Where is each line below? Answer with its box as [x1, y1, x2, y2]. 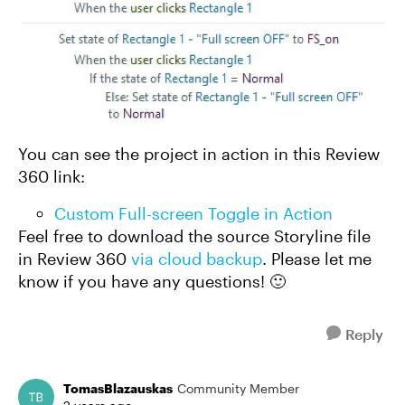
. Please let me [262, 248, 372, 268]
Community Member [177, 380, 299, 396]
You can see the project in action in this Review [18, 143, 380, 164]
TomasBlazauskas [63, 380, 173, 396]
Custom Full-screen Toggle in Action [54, 202, 333, 223]
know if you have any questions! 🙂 [18, 270, 286, 291]
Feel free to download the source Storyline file [18, 225, 371, 246]
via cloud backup [131, 248, 262, 268]
